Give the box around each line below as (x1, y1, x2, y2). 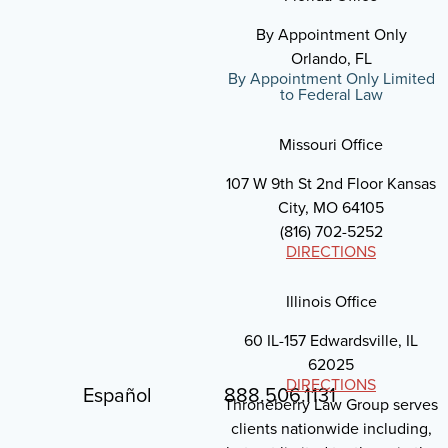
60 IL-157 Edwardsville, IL (244, 328, 418, 352)
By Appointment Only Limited (227, 66, 435, 90)
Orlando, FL (290, 46, 372, 70)
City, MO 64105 (278, 195, 384, 219)
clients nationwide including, (230, 416, 432, 440)
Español (82, 380, 152, 411)
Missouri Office (279, 132, 383, 156)
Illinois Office (285, 289, 377, 313)
